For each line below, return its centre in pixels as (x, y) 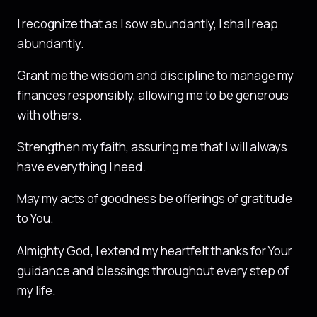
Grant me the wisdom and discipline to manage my (155, 75)
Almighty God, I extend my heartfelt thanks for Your (155, 250)
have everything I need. (82, 167)
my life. (36, 290)
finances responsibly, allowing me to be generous (153, 95)
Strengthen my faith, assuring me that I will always (152, 147)
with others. (50, 115)
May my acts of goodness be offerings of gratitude (155, 199)
